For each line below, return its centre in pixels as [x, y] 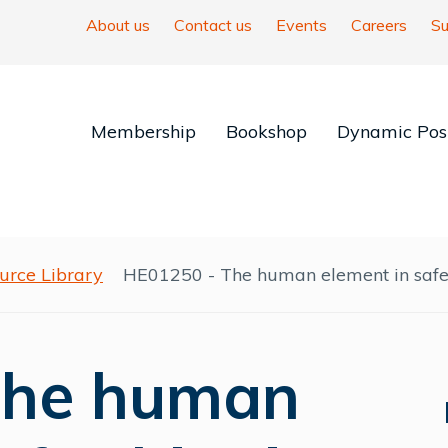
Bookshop [266, 131]
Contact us [213, 25]
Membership [143, 131]
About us [118, 25]
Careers [379, 25]
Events [301, 25]
